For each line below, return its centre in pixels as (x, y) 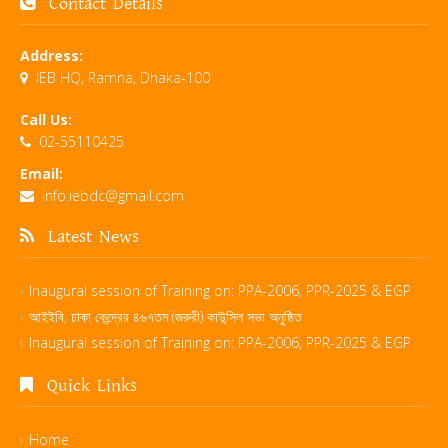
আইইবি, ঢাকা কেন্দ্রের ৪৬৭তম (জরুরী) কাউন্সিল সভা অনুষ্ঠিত (165, 317)
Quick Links (85, 386)
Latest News (86, 237)
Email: (41, 174)
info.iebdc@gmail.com (113, 196)
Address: (51, 56)
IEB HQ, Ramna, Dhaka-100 (119, 78)
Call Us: (46, 120)
